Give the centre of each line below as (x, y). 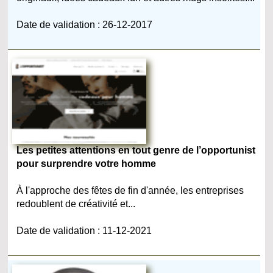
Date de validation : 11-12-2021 (84, 230)
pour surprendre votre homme (87, 163)
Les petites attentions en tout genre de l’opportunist (136, 150)
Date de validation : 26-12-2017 (85, 24)
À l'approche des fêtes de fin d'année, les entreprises (130, 190)
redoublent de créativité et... (76, 204)
